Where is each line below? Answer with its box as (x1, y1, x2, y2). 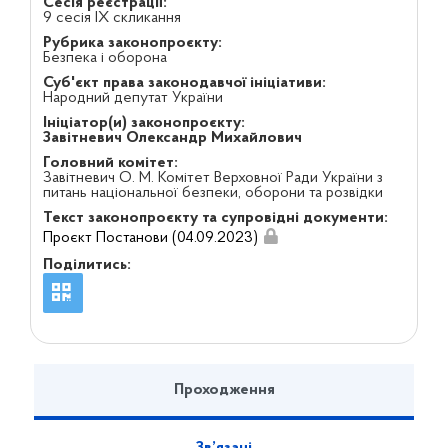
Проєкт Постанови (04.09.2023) (42, 229, 258, 246)
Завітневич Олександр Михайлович (42, 130, 302, 146)
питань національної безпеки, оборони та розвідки (42, 185, 383, 201)
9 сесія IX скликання (42, 10, 181, 26)
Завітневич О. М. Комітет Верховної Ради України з (42, 170, 383, 186)
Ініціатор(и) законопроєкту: (42, 115, 245, 131)
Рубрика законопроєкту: (42, 35, 222, 51)
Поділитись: (42, 256, 131, 273)
